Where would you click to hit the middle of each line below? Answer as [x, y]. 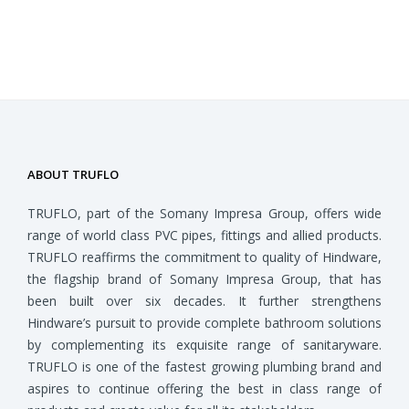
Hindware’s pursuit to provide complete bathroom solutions [204, 323]
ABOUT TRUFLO [73, 174]
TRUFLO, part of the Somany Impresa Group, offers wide [204, 213]
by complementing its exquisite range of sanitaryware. [204, 345]
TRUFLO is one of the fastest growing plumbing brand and [204, 367]
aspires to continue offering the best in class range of [204, 388]
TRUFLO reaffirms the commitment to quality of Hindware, [204, 257]
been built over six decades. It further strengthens [204, 301]
